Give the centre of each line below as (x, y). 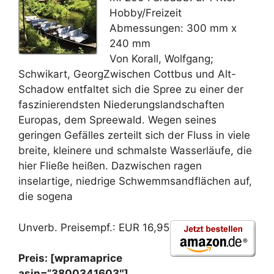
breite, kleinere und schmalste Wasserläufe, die (135, 150)
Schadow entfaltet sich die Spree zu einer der (131, 89)
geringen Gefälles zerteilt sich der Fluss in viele (134, 135)
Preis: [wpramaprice (70, 258)
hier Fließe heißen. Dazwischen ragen (110, 166)
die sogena (46, 196)
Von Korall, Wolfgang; (161, 59)
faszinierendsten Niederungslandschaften (121, 105)
